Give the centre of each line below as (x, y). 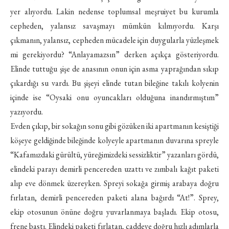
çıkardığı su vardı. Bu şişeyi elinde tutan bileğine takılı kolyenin (114, 83)
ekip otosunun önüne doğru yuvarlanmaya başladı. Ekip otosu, (114, 212)
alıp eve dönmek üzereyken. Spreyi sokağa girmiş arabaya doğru (114, 183)
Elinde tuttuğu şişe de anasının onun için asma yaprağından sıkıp (114, 69)
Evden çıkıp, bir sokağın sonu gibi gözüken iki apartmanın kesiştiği (114, 126)
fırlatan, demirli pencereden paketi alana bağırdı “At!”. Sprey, (114, 198)
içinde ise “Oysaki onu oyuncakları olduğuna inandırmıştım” (114, 97)
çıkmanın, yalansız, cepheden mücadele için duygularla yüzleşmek (114, 40)
